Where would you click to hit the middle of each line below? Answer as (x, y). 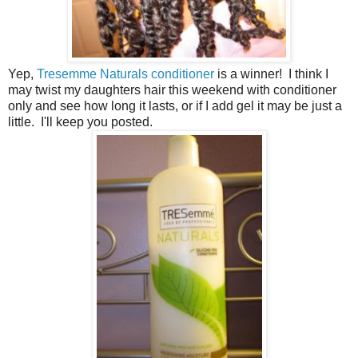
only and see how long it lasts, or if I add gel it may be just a (175, 105)
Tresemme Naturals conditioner (125, 74)
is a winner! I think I (271, 74)
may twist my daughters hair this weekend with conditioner (172, 89)
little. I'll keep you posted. (80, 121)
